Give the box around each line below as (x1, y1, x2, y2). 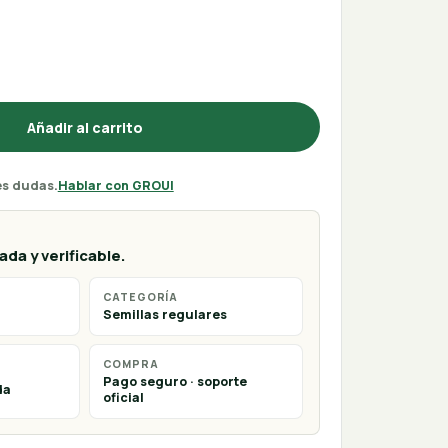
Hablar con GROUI (57, 177, 174, 195)
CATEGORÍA (102, 289, 179, 304)
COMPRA (102, 356, 159, 371)
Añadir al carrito (26, 117, 143, 137)
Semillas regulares (102, 306, 227, 324)
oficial (102, 389, 144, 407)
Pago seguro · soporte (102, 373, 247, 391)
